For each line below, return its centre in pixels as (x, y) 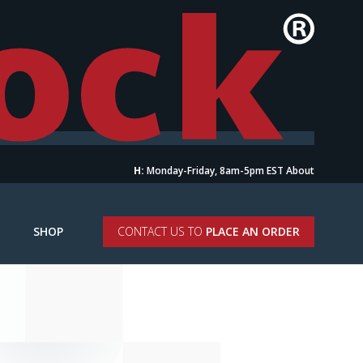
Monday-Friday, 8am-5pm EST (214, 171)
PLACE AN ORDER (253, 232)
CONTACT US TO (162, 232)
